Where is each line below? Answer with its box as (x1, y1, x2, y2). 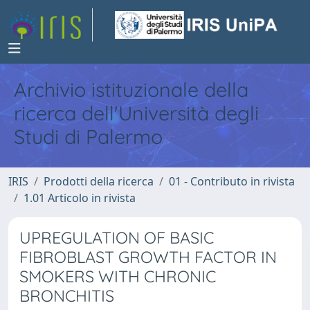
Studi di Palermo (14, 124, 163, 149)
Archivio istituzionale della (14, 77, 248, 102)
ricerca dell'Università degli (14, 100, 259, 125)
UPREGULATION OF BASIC (19, 228, 214, 248)
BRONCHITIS (19, 286, 114, 306)
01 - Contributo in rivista (169, 174, 295, 189)
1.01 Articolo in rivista (24, 190, 136, 206)
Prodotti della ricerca (44, 174, 154, 189)
